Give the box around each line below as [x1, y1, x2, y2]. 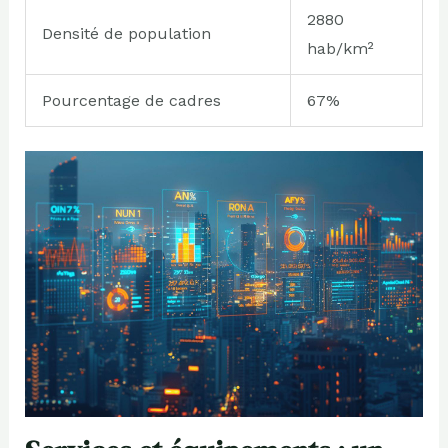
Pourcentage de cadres [41, 90, 221, 110]
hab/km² [306, 38, 374, 58]
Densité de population [41, 23, 211, 43]
